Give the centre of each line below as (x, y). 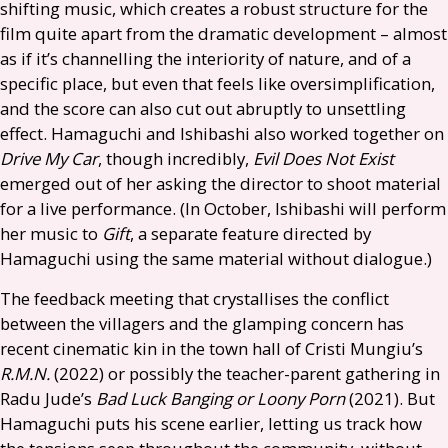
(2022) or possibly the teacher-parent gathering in (247, 373)
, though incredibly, (175, 158)
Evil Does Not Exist (323, 158)
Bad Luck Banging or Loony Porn (222, 398)
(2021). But (392, 398)
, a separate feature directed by (250, 233)
